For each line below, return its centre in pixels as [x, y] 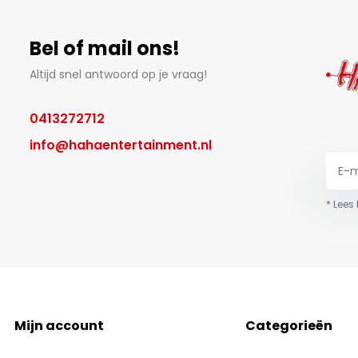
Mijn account [60, 326]
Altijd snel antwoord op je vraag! [118, 74]
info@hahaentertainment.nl [120, 145]
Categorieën [288, 326]
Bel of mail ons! [104, 48]
